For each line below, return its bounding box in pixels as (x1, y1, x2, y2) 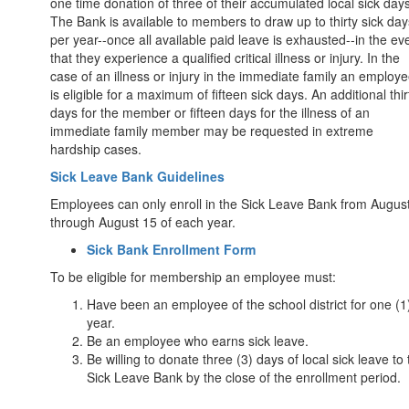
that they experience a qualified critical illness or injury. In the (50, 48, 400, 67)
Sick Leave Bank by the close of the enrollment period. (87, 368, 401, 386)
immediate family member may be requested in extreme (50, 121, 373, 140)
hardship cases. (50, 140, 142, 158)
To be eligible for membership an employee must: (50, 267, 336, 286)
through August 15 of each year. (50, 213, 239, 231)
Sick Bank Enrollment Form (87, 240, 256, 258)
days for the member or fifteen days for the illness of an (50, 103, 370, 121)
